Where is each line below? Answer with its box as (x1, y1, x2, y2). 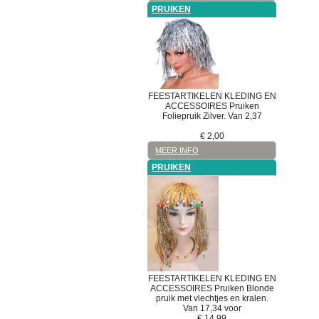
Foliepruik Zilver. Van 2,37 (162, 111, 262, 122)
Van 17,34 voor (182, 303, 241, 313)
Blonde (246, 283, 274, 293)
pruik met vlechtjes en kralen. (155, 293, 268, 303)
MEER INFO (155, 146, 199, 155)
